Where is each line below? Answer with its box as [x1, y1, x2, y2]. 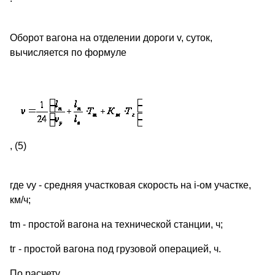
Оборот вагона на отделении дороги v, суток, [10, 33, 212, 44]
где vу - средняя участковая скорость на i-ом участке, [10, 180, 251, 191]
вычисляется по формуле [10, 47, 126, 58]
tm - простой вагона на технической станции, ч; [10, 219, 223, 230]
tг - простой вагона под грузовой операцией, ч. [10, 244, 221, 255]
